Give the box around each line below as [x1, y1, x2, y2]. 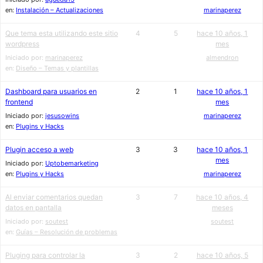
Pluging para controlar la [5, 251, 85, 259]
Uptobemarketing [45, 159, 99, 167]
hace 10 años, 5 [196, 251, 248, 259]
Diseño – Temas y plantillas [16, 64, 99, 72]
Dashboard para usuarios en [5, 87, 97, 96]
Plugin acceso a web [5, 145, 73, 154]
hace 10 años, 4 [196, 193, 249, 201]
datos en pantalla [5, 203, 62, 212]
